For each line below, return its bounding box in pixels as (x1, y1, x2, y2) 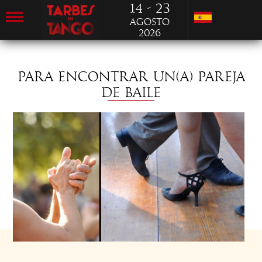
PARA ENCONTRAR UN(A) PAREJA (17, 69, 245, 85)
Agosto (130, 16, 170, 27)
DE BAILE (101, 85, 161, 101)
